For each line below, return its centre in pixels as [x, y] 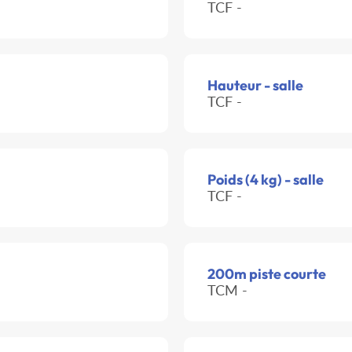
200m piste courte [267, 274]
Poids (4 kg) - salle [266, 180]
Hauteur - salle [255, 86]
